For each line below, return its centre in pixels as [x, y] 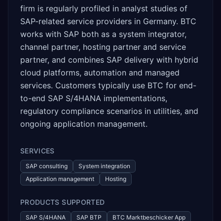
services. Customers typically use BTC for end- [108, 85]
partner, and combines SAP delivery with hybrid [109, 60]
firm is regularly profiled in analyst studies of [104, 8]
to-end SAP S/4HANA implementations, [94, 98]
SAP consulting [47, 166]
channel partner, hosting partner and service [103, 47]
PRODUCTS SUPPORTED [63, 202]
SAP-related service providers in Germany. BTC [108, 21]
